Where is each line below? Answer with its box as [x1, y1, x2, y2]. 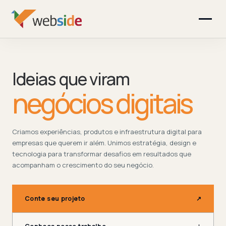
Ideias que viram [12, 67, 130, 90]
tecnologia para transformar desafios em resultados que [12, 149, 191, 158]
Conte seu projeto [25, 194, 85, 203]
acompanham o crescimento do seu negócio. [12, 160, 154, 169]
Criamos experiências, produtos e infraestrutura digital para [12, 127, 202, 136]
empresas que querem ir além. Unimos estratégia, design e [12, 138, 196, 147]
